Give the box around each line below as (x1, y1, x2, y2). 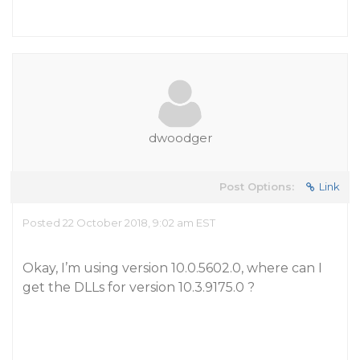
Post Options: (219, 180, 294, 193)
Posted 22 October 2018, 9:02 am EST (22, 216, 215, 229)
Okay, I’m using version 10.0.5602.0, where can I (22, 260, 322, 276)
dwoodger (148, 130, 212, 145)
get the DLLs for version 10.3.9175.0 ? (22, 280, 255, 295)
